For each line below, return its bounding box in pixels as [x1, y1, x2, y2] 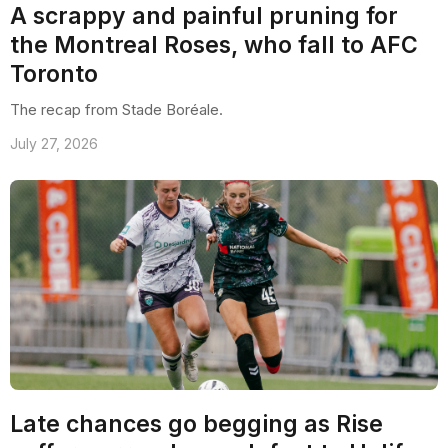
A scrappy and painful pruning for [10, 2, 398, 31]
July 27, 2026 [10, 135, 98, 153]
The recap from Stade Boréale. [10, 100, 223, 120]
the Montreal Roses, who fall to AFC [10, 31, 418, 60]
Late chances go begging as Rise [10, 410, 383, 439]
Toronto [10, 60, 98, 89]
